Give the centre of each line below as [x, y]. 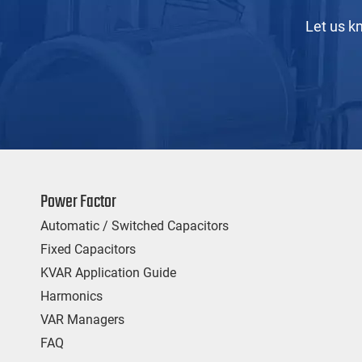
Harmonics [72, 297]
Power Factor [78, 202]
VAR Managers [82, 320]
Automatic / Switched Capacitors [135, 226]
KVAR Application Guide [108, 273]
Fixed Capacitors [88, 250]
